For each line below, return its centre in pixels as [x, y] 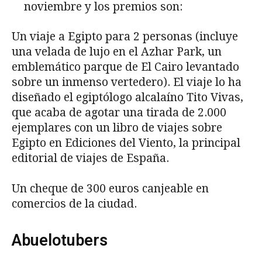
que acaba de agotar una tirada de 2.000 [119, 113]
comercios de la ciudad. [74, 204]
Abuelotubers [60, 241]
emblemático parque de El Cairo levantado [125, 67]
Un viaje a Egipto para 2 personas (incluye [125, 37]
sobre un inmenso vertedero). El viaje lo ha [127, 82]
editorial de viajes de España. [90, 158]
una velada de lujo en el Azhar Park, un [117, 52]
